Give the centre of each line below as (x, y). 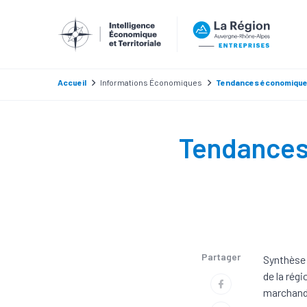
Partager (221, 257)
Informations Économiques (151, 82)
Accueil (72, 82)
